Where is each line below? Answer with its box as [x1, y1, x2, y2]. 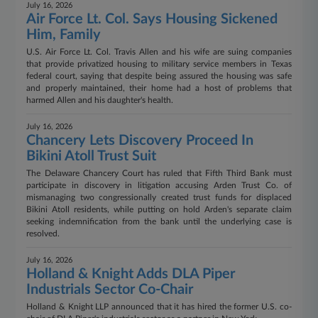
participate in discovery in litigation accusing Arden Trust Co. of [26, 181, 292, 190]
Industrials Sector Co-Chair [26, 283, 194, 297]
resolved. [26, 229, 60, 238]
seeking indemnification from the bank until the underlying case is [26, 217, 292, 226]
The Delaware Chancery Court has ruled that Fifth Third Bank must [26, 169, 292, 177]
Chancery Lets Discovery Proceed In [26, 133, 254, 148]
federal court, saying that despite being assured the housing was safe [26, 72, 292, 80]
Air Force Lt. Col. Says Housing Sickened [26, 12, 278, 26]
